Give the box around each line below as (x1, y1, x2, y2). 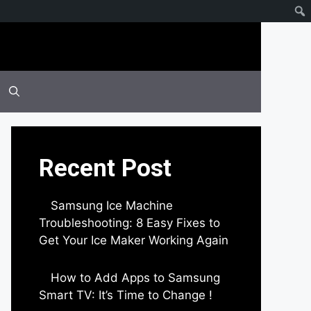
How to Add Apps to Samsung (51, 270, 220, 285)
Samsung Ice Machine (51, 199, 173, 212)
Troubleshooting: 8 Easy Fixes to (39, 216, 220, 230)
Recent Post (39, 154, 171, 183)
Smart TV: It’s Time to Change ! (39, 287, 212, 302)
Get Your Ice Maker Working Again (39, 233, 228, 247)
